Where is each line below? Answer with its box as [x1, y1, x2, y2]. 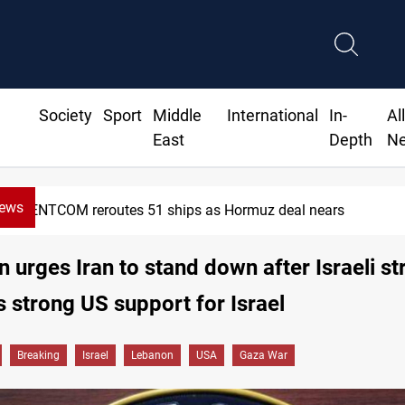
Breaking [17, 349, 60, 363]
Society [38, 106, 92, 126]
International [227, 106, 319, 126]
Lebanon [131, 349, 174, 363]
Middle [152, 106, 202, 126]
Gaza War [240, 349, 287, 363]
